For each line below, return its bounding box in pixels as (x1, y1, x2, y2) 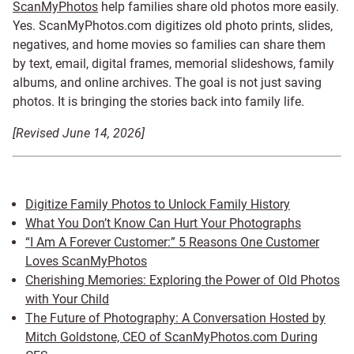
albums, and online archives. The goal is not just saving (13, 75, 322, 91)
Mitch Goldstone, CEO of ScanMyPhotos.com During (25, 330, 318, 345)
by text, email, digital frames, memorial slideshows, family (13, 56, 334, 72)
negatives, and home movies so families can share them (13, 37, 326, 53)
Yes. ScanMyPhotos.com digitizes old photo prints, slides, (13, 18, 333, 34)
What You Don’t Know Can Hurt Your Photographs (25, 216, 301, 232)
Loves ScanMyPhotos (25, 254, 147, 269)
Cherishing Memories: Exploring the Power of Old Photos (25, 273, 340, 288)
